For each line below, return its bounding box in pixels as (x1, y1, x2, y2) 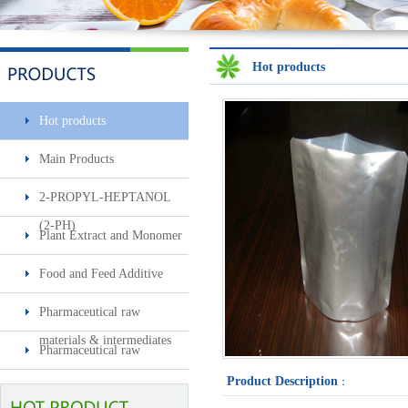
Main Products (39, 152, 114, 166)
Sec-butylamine (61, 141, 127, 154)
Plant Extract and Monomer (39, 229, 182, 242)
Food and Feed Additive (39, 267, 163, 280)
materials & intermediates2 (39, 372, 178, 385)
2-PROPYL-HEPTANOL (39, 190, 171, 204)
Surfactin (75, 328, 114, 341)
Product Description (227, 374, 338, 388)
